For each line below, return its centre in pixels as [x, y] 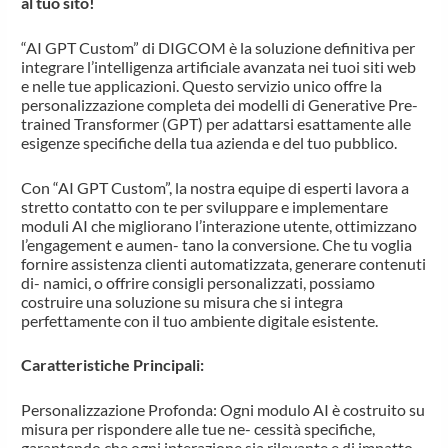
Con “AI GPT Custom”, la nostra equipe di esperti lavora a [215, 187]
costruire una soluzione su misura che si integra [182, 301]
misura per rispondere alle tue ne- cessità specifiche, [198, 428]
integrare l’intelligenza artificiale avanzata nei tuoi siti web [219, 67]
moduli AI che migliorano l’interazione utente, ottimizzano [219, 225]
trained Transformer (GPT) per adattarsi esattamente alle [216, 124]
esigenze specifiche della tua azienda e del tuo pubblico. [209, 143]
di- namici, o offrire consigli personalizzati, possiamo [198, 282]
